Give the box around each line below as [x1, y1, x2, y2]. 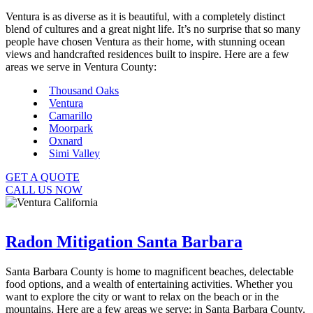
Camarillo [49, 109, 92, 122]
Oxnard [49, 134, 82, 147]
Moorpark [49, 122, 93, 134]
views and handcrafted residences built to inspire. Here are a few [6, 48, 289, 60]
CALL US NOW [6, 183, 82, 196]
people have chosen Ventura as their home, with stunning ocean [6, 35, 285, 48]
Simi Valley [49, 147, 100, 159]
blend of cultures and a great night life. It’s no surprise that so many [6, 22, 300, 35]
